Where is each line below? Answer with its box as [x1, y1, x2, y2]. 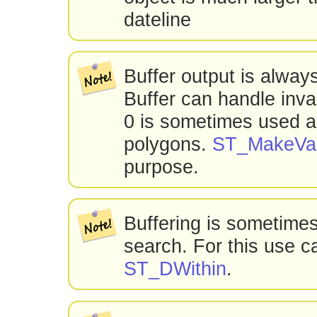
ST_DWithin [124, 258, 227, 280]
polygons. [124, 133, 213, 156]
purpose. [124, 156, 200, 178]
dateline [124, 8, 192, 30]
